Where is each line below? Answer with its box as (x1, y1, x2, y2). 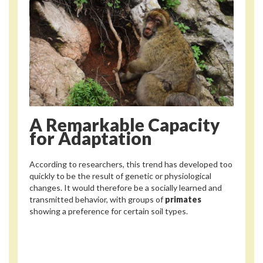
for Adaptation (29, 127, 152, 149)
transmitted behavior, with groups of (29, 194, 165, 204)
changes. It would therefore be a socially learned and (29, 182, 222, 193)
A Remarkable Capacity (29, 114, 220, 136)
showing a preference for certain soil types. (29, 205, 188, 216)
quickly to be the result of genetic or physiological (29, 170, 211, 181)
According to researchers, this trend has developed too (29, 159, 232, 169)
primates (165, 194, 201, 204)
